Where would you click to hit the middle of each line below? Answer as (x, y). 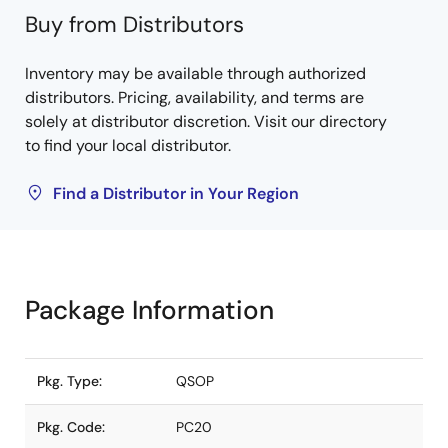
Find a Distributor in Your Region (176, 193)
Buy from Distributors (134, 24)
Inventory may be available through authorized (195, 73)
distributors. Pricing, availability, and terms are (194, 97)
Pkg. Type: (69, 381)
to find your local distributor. (128, 145)
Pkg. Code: (71, 427)
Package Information (149, 310)
